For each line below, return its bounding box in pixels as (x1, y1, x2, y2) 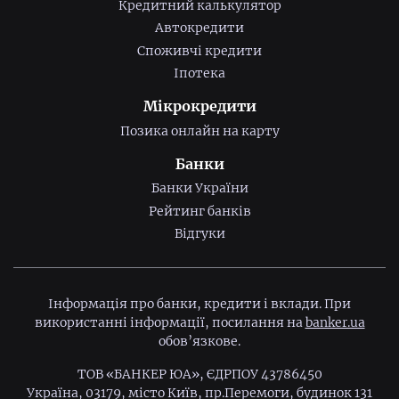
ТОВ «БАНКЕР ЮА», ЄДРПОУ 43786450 (77, 366, 322, 383)
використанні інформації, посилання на (34, 314, 305, 331)
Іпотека (174, 65, 225, 82)
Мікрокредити (142, 97, 256, 116)
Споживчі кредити (137, 42, 262, 59)
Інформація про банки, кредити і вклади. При (48, 296, 351, 313)
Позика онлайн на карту (119, 122, 280, 139)
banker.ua (305, 314, 365, 331)
